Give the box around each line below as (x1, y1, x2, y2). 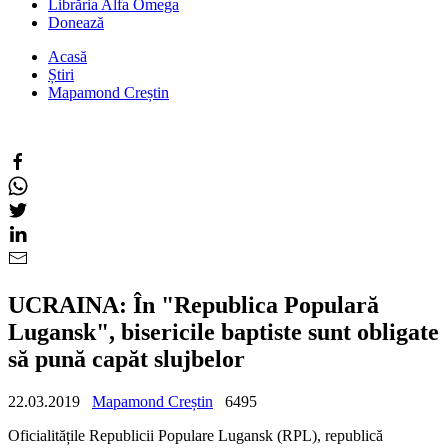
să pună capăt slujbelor (8, 345, 245, 372)
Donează (48, 14, 104, 31)
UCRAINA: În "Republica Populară (8, 291, 379, 318)
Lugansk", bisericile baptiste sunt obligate (8, 318, 439, 345)
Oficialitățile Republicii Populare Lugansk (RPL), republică (8, 426, 383, 444)
